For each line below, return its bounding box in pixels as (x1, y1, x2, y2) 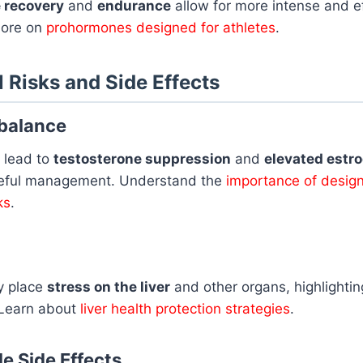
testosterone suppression (53, 150, 231, 167)
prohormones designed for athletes (46, 19, 275, 36)
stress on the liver (47, 278, 170, 295)
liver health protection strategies (80, 300, 290, 317)
